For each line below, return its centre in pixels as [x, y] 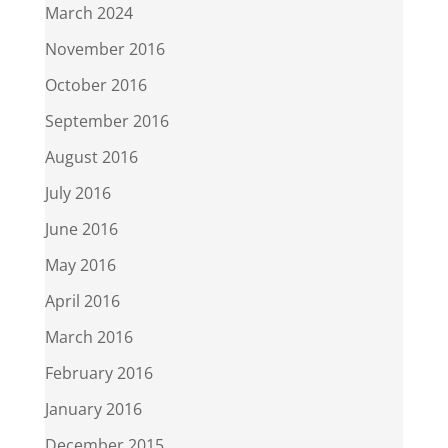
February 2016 [98, 373]
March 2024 [88, 13]
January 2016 [93, 409]
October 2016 [95, 85]
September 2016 [106, 121]
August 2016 [91, 157]
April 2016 [82, 301]
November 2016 [104, 49]
